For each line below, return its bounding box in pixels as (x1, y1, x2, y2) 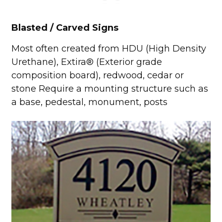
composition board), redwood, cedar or (11, 69, 184, 81)
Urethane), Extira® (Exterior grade (11, 56, 162, 67)
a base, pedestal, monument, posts (11, 96, 167, 108)
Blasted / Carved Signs (11, 22, 118, 34)
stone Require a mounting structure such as (11, 83, 208, 94)
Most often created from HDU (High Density (11, 43, 206, 54)
